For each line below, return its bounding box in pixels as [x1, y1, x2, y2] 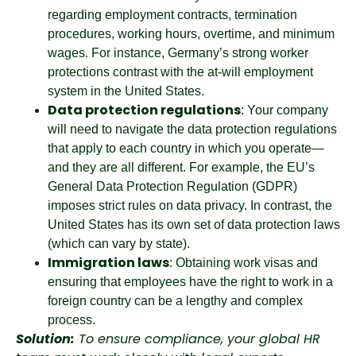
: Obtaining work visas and [169, 256, 318, 269]
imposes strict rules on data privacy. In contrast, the [48, 199, 332, 212]
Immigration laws [48, 253, 169, 272]
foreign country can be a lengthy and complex [48, 294, 303, 308]
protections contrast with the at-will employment [48, 65, 313, 79]
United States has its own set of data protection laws [48, 218, 340, 231]
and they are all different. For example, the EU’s [48, 161, 315, 174]
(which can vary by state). [48, 237, 190, 250]
